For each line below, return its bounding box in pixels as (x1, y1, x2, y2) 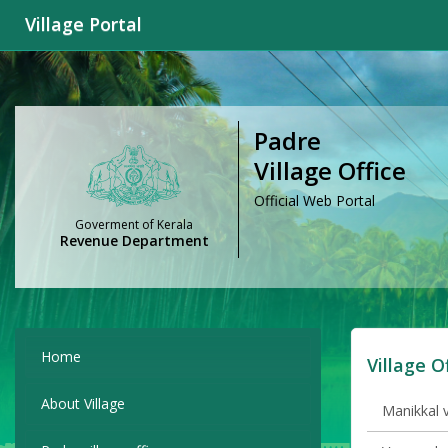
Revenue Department (59, 231, 209, 251)
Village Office (254, 154, 406, 187)
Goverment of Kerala (75, 216, 193, 234)
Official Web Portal (254, 191, 375, 210)
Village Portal (25, 12, 142, 36)
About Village (41, 394, 125, 414)
